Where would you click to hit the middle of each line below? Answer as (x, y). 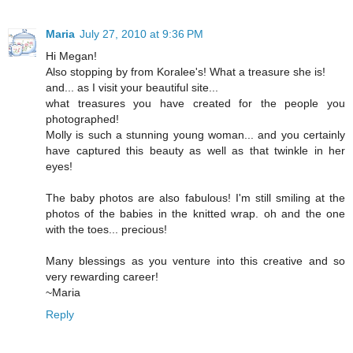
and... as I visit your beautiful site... (132, 87)
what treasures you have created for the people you (195, 103)
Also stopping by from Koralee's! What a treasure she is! (186, 71)
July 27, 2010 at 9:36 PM (141, 33)
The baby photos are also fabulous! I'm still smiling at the (195, 197)
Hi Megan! (71, 56)
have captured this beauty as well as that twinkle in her (195, 150)
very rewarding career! (102, 276)
